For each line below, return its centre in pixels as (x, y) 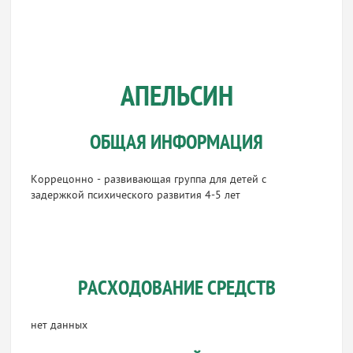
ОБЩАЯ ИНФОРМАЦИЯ (176, 144)
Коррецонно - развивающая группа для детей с (149, 180)
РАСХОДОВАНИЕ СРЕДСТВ (176, 290)
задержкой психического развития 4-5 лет (137, 196)
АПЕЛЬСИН (176, 98)
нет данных (59, 326)
